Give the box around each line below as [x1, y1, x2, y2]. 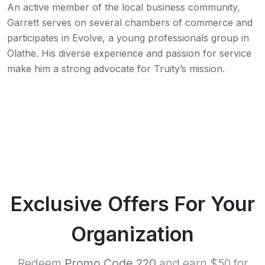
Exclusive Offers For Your [10, 191, 255, 216]
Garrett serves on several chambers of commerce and [7, 16, 253, 28]
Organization [71, 221, 194, 246]
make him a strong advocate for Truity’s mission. [7, 62, 225, 75]
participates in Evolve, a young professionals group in [7, 31, 249, 44]
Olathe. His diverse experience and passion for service [7, 47, 251, 59]
